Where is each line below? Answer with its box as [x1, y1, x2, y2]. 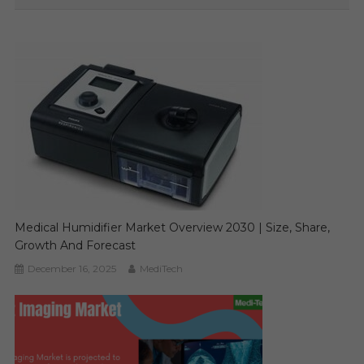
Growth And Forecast [15, 237, 136, 253]
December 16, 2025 [28, 262, 117, 275]
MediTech [140, 262, 184, 275]
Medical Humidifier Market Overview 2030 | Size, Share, [15, 219, 331, 235]
